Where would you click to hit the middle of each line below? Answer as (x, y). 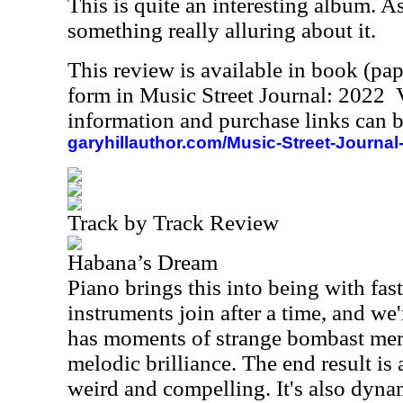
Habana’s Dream (143, 262)
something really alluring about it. (222, 30)
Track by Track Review (173, 223)
